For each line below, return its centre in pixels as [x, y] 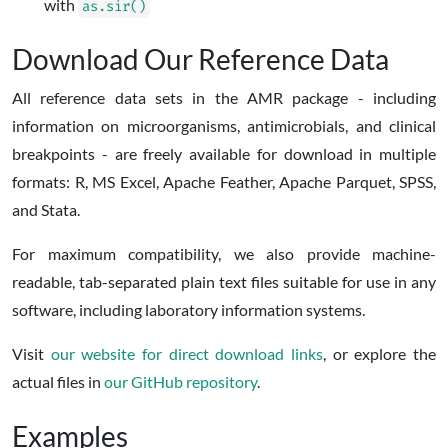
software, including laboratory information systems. [188, 309]
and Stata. [46, 209]
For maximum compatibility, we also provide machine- [224, 253]
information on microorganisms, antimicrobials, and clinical [224, 125]
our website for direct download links [187, 353]
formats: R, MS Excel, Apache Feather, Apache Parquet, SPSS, [224, 181]
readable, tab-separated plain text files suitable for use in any [224, 281]
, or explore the [380, 353]
